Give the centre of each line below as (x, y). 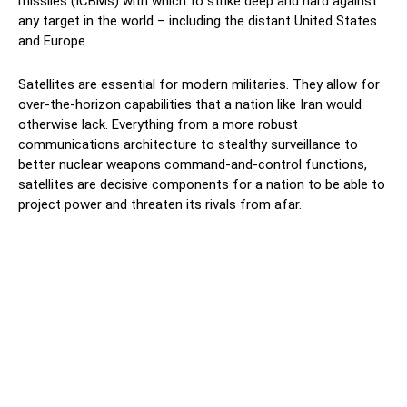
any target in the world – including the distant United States (198, 20)
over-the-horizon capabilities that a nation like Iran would (190, 104)
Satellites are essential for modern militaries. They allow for (199, 84)
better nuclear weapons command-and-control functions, (193, 164)
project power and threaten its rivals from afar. (160, 204)
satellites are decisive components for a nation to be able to (202, 184)
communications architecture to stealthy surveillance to (188, 144)
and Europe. (53, 40)
